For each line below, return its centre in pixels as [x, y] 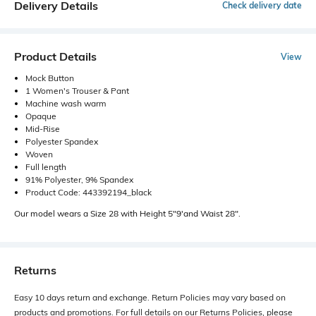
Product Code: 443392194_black [89, 192]
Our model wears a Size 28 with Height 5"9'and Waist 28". [127, 213]
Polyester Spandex [62, 141]
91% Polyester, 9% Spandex [79, 180]
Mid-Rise [43, 129]
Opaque [41, 116]
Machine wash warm [66, 103]
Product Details [55, 56]
